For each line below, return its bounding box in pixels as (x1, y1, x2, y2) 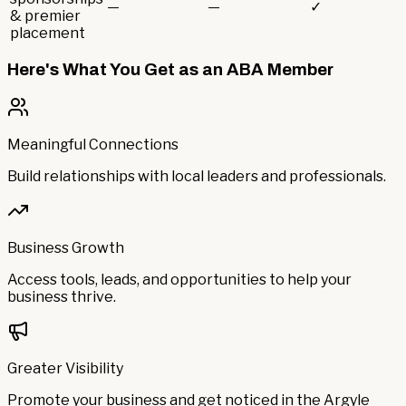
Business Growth (7, 239, 124, 257)
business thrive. (7, 288, 116, 306)
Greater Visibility (7, 360, 123, 378)
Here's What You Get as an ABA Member (7, 61, 333, 80)
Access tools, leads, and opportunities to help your (7, 271, 352, 289)
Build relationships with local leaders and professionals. (7, 168, 386, 186)
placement (10, 24, 85, 42)
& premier (10, 6, 81, 24)
